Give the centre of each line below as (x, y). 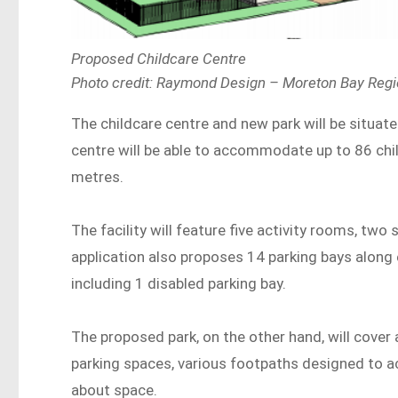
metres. (98, 177)
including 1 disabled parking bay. (181, 284)
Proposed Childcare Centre (161, 59)
